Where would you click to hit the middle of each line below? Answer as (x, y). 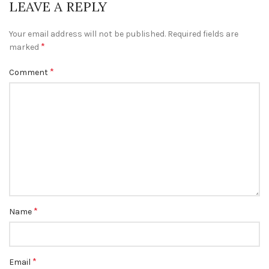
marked (25, 47)
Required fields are (203, 34)
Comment (29, 72)
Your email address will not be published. (87, 34)
